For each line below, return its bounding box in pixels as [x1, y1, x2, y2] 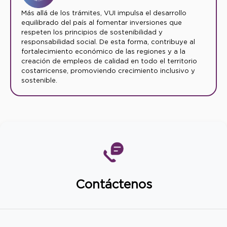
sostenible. [21, 77, 57, 85]
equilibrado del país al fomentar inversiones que [21, 19, 182, 27]
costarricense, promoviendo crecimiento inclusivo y [21, 67, 195, 75]
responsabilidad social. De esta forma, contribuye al [21, 38, 195, 46]
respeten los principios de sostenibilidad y [21, 28, 163, 36]
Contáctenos [75, 176, 152, 192]
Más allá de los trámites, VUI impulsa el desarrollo [21, 9, 186, 17]
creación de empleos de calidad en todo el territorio [21, 57, 197, 65]
